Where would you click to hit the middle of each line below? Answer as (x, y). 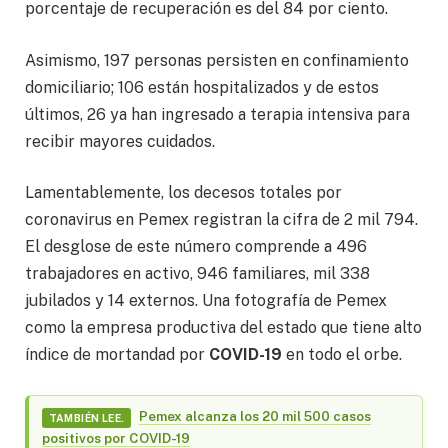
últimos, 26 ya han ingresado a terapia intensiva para (217, 114)
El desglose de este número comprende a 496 (196, 247)
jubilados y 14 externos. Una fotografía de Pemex (206, 301)
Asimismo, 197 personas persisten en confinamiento (217, 60)
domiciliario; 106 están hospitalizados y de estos (202, 87)
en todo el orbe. (342, 355)
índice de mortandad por (117, 355)
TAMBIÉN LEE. (86, 418)
